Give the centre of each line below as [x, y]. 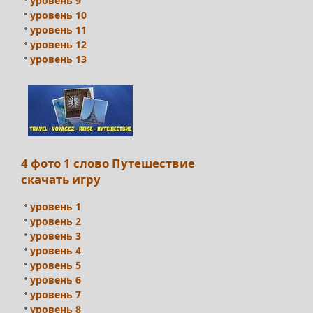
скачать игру [61, 179]
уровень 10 [58, 15]
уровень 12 [58, 45]
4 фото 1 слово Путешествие [108, 163]
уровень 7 [56, 294]
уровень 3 [56, 235]
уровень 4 [56, 250]
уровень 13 [58, 59]
